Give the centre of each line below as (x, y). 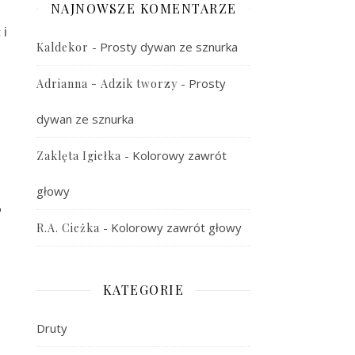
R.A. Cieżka (68, 228)
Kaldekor (63, 47)
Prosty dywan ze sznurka (169, 47)
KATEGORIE (143, 290)
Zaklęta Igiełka (79, 156)
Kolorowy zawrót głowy (176, 227)
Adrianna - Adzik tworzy (107, 84)
